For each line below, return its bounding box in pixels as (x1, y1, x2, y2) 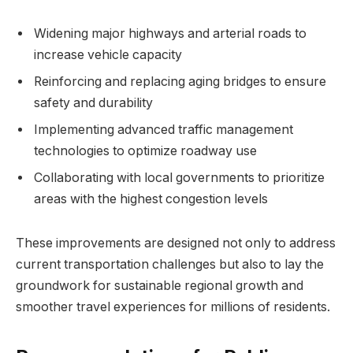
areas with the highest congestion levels (34, 191, 268, 207)
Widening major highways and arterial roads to (34, 26, 307, 42)
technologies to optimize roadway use (34, 143, 257, 159)
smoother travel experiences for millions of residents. (16, 299, 330, 314)
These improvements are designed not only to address (16, 235, 336, 251)
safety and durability (34, 95, 153, 111)
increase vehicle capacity (34, 47, 182, 63)
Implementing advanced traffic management (34, 122, 293, 138)
